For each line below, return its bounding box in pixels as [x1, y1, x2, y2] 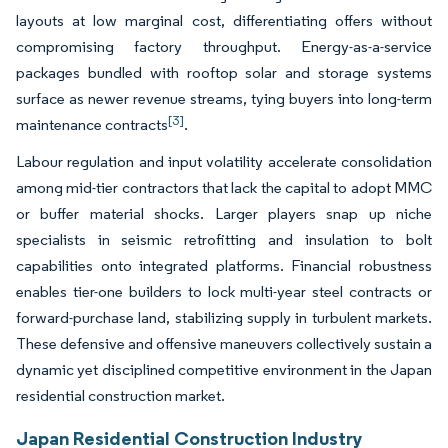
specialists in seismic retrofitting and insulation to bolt [16, 229, 432, 249]
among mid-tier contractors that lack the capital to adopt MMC [16, 177, 432, 197]
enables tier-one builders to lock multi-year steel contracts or [16, 281, 432, 301]
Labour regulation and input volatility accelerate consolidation [16, 151, 432, 171]
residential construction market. [16, 385, 225, 405]
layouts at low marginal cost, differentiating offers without [16, 10, 432, 30]
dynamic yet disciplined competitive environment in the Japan [16, 359, 432, 379]
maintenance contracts [16, 114, 168, 134]
